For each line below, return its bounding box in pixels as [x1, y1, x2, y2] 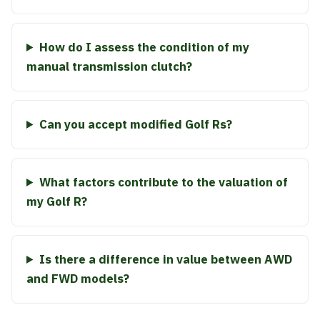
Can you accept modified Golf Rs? [39, 116, 232, 132]
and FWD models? [26, 271, 129, 286]
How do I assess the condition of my [39, 39, 249, 55]
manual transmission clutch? [26, 59, 192, 74]
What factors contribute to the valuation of [39, 174, 288, 190]
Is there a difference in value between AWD [39, 251, 292, 267]
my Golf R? [26, 194, 87, 209]
